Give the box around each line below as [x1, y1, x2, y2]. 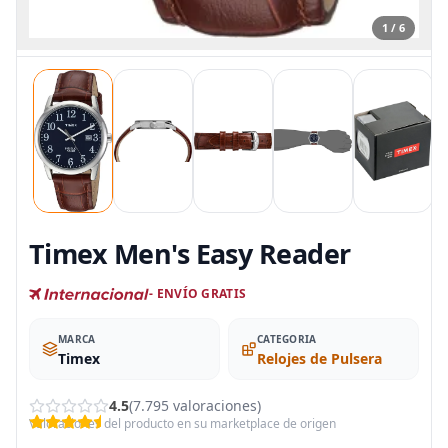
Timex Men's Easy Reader [29, 234, 351, 272]
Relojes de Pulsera [257, 348, 382, 368]
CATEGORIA [257, 331, 317, 346]
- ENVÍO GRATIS [149, 284, 247, 302]
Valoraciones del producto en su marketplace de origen [29, 414, 336, 432]
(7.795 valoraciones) [129, 395, 261, 415]
